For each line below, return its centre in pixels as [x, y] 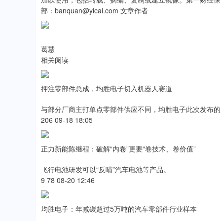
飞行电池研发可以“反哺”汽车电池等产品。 [106, 169]
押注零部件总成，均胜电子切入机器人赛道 [107, 88]
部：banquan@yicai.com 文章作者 [94, 10]
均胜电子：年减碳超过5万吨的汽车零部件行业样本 [119, 209]
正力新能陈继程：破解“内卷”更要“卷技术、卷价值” [118, 148]
